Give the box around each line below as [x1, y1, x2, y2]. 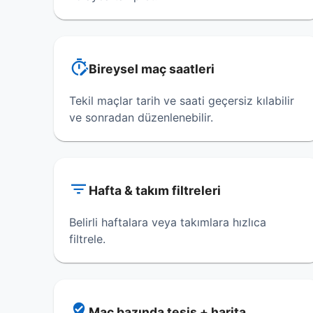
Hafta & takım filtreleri [89, 183, 221, 198]
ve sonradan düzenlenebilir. [69, 110, 213, 124]
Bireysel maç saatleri [89, 61, 214, 76]
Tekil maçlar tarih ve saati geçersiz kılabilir [69, 94, 294, 108]
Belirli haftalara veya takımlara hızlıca [69, 215, 266, 229]
